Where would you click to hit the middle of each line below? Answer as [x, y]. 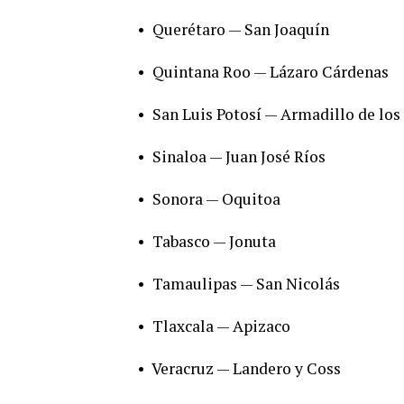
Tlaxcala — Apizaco [221, 326]
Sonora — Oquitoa [216, 198]
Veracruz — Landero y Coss [246, 368]
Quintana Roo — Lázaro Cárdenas [271, 71]
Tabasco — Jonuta [214, 241]
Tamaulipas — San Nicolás [246, 283]
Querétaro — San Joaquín [241, 29]
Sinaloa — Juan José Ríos [239, 156]
